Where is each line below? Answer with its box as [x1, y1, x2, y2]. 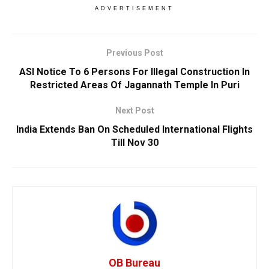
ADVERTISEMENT [95, 5, 174, 11]
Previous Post [106, 47, 163, 58]
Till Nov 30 [110, 136, 159, 148]
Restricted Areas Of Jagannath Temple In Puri [29, 79, 240, 91]
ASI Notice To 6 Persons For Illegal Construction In [19, 65, 250, 77]
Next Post [115, 105, 154, 115]
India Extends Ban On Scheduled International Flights [16, 123, 253, 135]
